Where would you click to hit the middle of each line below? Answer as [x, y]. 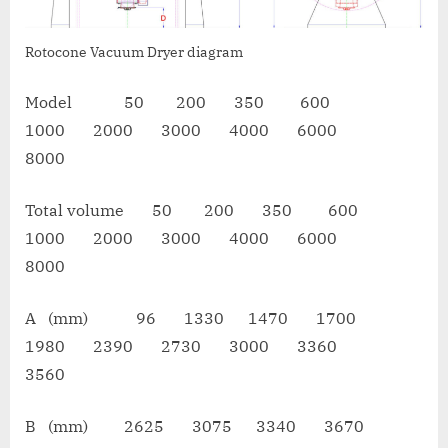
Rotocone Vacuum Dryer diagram [134, 52]
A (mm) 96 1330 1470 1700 [202, 318]
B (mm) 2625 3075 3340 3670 [206, 426]
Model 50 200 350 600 [193, 102]
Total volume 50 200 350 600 [207, 210]
